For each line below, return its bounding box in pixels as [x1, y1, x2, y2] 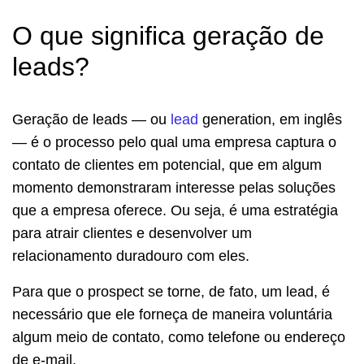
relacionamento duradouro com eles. [12, 248, 249, 265]
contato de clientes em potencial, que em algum [12, 157, 322, 174]
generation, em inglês [198, 111, 342, 128]
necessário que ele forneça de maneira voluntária [12, 306, 332, 323]
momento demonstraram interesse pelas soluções [12, 180, 336, 197]
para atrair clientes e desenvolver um [12, 225, 252, 242]
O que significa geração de [12, 21, 324, 51]
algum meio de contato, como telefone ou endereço [12, 329, 345, 346]
